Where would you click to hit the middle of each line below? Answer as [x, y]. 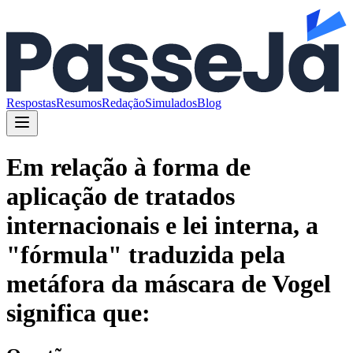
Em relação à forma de [128, 167]
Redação [123, 102]
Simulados [171, 102]
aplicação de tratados [121, 197]
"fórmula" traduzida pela [146, 255]
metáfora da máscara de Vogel [169, 284]
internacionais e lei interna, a [162, 226]
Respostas [31, 102]
